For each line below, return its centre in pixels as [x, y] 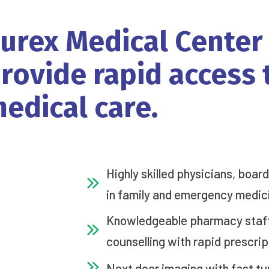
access [212, 74]
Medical [116, 41]
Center [219, 41]
